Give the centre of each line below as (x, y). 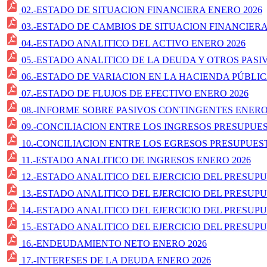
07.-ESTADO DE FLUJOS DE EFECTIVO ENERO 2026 (135, 93)
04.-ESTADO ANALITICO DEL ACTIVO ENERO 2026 (133, 43)
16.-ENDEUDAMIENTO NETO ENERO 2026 (114, 243)
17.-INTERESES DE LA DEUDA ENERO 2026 (116, 260)
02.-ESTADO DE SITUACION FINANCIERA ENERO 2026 (142, 10)
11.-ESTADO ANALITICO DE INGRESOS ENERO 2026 (136, 160)
